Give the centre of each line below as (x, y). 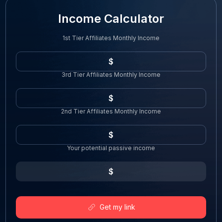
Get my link (117, 207)
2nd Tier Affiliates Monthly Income (111, 111)
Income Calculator (111, 18)
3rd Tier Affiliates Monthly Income (111, 74)
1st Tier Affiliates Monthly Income (111, 38)
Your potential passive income (111, 148)
